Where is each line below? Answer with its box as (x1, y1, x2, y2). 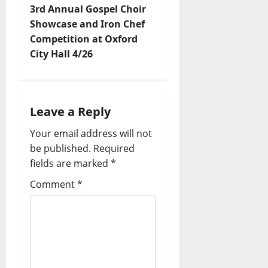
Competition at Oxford (30, 32, 138, 46)
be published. (30, 142, 91, 156)
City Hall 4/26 (30, 47, 93, 61)
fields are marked (30, 157, 111, 170)
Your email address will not (30, 127, 152, 141)
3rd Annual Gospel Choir (30, 2, 146, 16)
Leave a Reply (30, 103, 111, 120)
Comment (30, 178, 77, 191)
